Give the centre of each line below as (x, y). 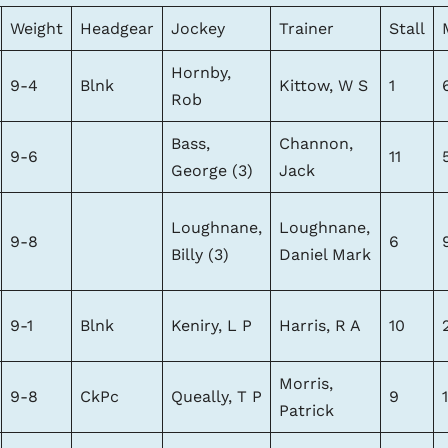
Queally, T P (216, 397)
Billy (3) (200, 255)
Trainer (306, 29)
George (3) (212, 171)
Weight (36, 29)
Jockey (198, 29)
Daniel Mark (325, 255)
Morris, (306, 384)
